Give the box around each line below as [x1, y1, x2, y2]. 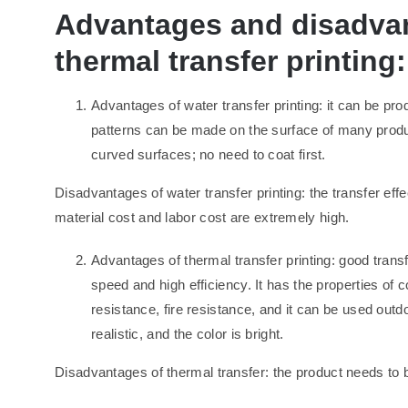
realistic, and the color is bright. [91, 325, 284, 342]
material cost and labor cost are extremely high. [55, 209, 350, 225]
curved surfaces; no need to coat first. [91, 146, 326, 162]
